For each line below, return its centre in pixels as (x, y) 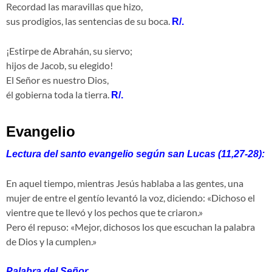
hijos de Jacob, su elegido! (59, 66)
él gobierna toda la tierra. (59, 95)
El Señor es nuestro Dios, (57, 80)
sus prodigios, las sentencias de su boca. (89, 21)
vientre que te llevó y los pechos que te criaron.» (104, 212)
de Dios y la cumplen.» (51, 242)
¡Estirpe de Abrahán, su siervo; (69, 51)
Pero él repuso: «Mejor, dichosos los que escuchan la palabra (131, 227)
